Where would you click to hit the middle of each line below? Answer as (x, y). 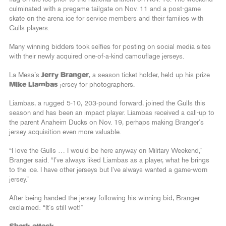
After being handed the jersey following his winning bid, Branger (104, 198)
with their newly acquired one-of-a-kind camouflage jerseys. (97, 56)
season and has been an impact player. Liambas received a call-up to (112, 113)
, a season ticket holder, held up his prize (149, 75)
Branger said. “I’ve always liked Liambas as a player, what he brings (109, 160)
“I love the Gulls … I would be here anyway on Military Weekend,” (105, 151)
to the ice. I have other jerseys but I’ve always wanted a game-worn (108, 170)
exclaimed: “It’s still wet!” (46, 208)
